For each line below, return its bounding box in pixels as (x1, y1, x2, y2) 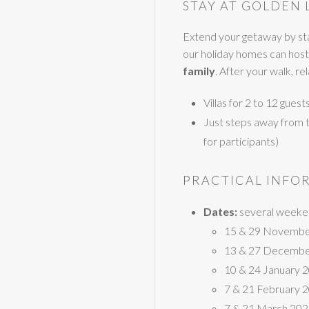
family (183, 64, 215, 77)
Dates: (203, 205, 237, 218)
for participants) (203, 134, 279, 148)
